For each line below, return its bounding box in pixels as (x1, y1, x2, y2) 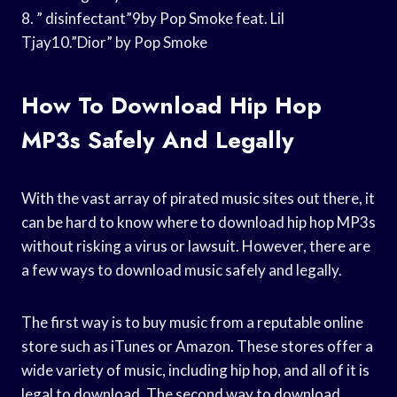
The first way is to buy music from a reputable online (21, 312, 363, 331)
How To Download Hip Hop (21, 88, 322, 122)
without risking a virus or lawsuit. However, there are (21, 236, 370, 255)
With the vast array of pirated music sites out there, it (21, 188, 375, 207)
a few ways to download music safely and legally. (21, 260, 342, 279)
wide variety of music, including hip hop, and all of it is (21, 360, 370, 379)
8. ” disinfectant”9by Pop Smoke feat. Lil (21, 8, 284, 27)
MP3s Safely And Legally (21, 122, 294, 157)
